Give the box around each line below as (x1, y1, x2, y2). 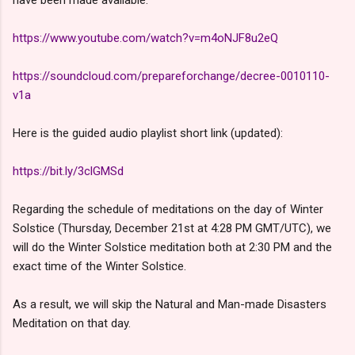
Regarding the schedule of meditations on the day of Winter (13, 202, 323, 217)
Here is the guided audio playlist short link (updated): (13, 126, 283, 141)
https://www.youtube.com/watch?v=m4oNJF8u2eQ (13, 31, 278, 46)
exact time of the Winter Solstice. (13, 259, 186, 274)
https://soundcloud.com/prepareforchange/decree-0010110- (13, 69, 330, 84)
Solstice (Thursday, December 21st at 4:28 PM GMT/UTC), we (13, 221, 331, 236)
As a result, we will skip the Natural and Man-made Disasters (13, 297, 326, 312)
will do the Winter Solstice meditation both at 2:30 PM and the (13, 240, 332, 255)
